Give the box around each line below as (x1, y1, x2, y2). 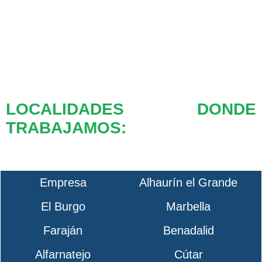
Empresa (39, 176, 87, 189)
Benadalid (163, 224, 214, 237)
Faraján (43, 224, 83, 237)
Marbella (166, 200, 211, 213)
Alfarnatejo (35, 247, 91, 261)
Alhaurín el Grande (139, 176, 238, 189)
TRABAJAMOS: (5, 119, 126, 137)
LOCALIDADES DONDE (5, 100, 257, 119)
